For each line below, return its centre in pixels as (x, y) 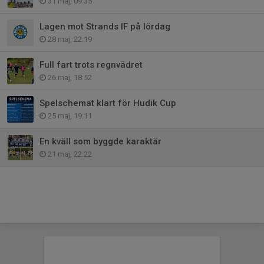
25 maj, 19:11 (69, 115)
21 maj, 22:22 (69, 154)
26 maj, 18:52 (69, 77)
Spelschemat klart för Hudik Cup (108, 103)
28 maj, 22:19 (69, 39)
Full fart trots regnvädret (91, 65)
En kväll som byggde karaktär (100, 141)
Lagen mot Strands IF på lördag (105, 26)
